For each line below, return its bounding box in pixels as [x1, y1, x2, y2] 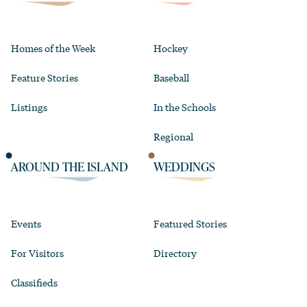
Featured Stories [153, 216, 227, 230]
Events [11, 216, 41, 230]
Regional [153, 129, 193, 143]
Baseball [153, 70, 189, 84]
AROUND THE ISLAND [11, 158, 128, 175]
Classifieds [11, 275, 58, 289]
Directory [153, 245, 197, 260]
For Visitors [11, 245, 64, 260]
